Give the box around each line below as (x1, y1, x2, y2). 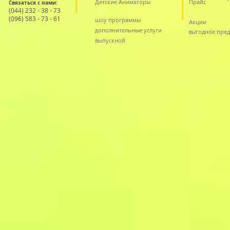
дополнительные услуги (95, 26, 162, 34)
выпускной (95, 36, 125, 45)
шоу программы (95, 16, 141, 24)
